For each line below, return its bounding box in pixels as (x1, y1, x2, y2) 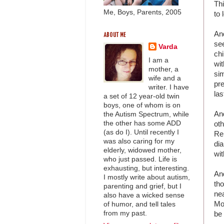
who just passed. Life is (103, 155, 177, 163)
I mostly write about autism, (103, 173, 190, 181)
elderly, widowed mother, (103, 146, 181, 154)
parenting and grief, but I (103, 182, 181, 190)
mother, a (148, 65, 179, 73)
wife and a (148, 74, 181, 82)
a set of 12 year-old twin (103, 92, 179, 100)
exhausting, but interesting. (103, 164, 189, 172)
